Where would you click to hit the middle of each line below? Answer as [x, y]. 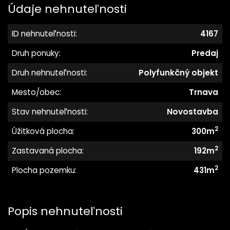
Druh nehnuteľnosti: [50, 73]
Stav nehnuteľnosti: [50, 112]
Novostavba [193, 112]
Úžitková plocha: [43, 131]
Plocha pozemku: [44, 170]
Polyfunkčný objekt [178, 73]
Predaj [205, 53]
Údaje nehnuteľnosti [67, 9]
